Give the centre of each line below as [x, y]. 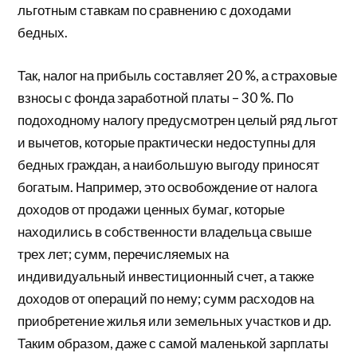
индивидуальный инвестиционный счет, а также [166, 276]
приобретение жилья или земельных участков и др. [175, 320]
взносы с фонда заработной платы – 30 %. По [156, 97]
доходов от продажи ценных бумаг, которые [151, 209]
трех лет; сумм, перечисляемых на [124, 253]
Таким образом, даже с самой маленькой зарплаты [173, 343]
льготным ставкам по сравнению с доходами [155, 10]
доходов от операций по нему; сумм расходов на [166, 298]
